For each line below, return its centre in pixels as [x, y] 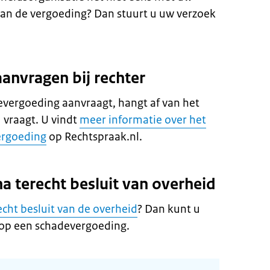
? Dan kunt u [169, 209]
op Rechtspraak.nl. [94, 137]
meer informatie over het [143, 120]
